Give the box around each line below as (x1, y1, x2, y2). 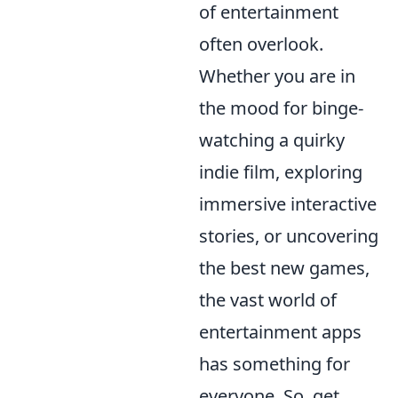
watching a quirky (199, 127, 345, 152)
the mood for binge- (199, 95, 363, 120)
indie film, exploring (199, 159, 362, 184)
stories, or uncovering (199, 223, 378, 248)
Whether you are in (199, 63, 355, 88)
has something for (199, 351, 350, 376)
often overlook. (199, 31, 323, 56)
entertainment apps (199, 319, 362, 344)
